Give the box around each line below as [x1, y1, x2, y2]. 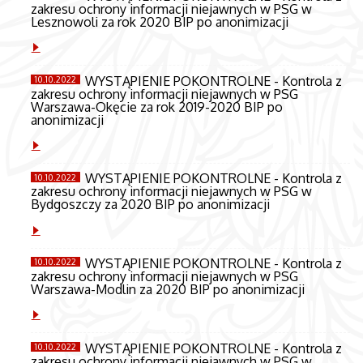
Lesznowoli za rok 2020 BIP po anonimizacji [30, 12, 288, 30]
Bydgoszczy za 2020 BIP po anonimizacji [30, 195, 270, 213]
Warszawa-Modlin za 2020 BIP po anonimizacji [30, 280, 305, 298]
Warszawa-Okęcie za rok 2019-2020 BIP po [30, 97, 283, 115]
